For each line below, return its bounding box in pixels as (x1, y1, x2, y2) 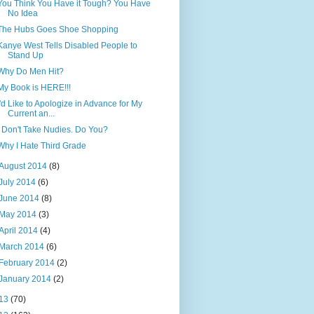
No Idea (7, 8, 38, 18)
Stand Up (7, 50, 43, 60)
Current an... (7, 108, 55, 118)
